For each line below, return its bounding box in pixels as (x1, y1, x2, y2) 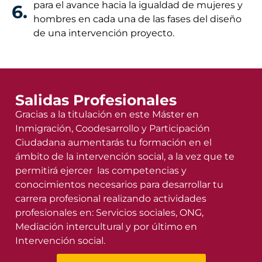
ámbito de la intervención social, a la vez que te (15, 150, 235, 162)
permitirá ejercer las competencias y (15, 164, 187, 176)
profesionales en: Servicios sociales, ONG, (15, 206, 204, 218)
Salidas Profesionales (15, 91, 177, 109)
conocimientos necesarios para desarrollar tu (15, 178, 223, 190)
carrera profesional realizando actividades (15, 192, 206, 204)
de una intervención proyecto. (33, 27, 174, 39)
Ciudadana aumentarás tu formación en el (15, 136, 212, 148)
